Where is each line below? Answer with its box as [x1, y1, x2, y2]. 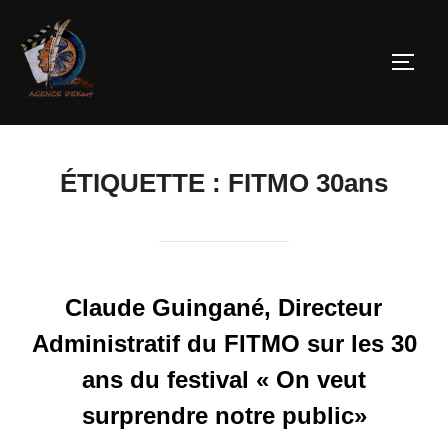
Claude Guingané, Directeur [64, 294, 382, 322]
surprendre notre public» [81, 402, 367, 430]
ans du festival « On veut [82, 366, 366, 394]
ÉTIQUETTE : [60, 168, 228, 199]
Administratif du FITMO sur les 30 [31, 330, 417, 358]
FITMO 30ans [228, 168, 388, 199]
